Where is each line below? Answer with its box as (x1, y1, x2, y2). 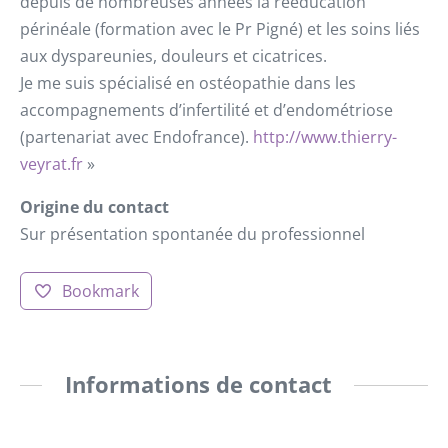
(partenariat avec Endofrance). (20, 126, 253, 149)
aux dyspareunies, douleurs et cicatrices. (20, 45, 327, 68)
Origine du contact (20, 196, 169, 219)
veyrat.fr (20, 153, 83, 176)
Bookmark (61, 280, 139, 303)
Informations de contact (64, 369, 332, 401)
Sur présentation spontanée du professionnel (20, 223, 365, 246)
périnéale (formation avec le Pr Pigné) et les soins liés (20, 18, 420, 41)
